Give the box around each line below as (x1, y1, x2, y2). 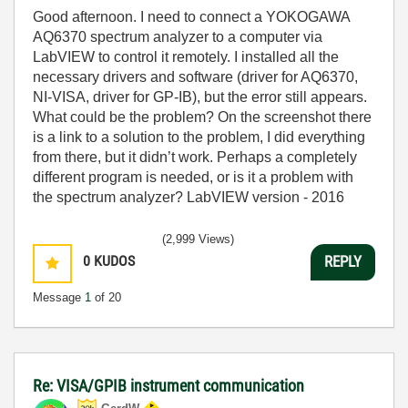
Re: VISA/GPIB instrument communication (33, 375, 304, 395)
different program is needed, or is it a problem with (33, 168, 353, 185)
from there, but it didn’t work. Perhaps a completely (33, 148, 357, 165)
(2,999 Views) (162, 231, 234, 246)
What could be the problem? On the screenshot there (33, 108, 372, 125)
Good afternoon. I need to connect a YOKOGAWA (33, 8, 350, 25)
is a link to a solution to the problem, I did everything (33, 128, 365, 145)
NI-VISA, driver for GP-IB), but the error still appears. (33, 88, 367, 105)
